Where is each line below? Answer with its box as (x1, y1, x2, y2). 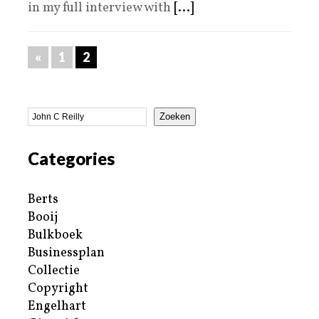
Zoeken (159, 111, 190, 122)
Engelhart (28, 297, 86, 315)
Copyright (28, 279, 88, 298)
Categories (28, 147, 115, 169)
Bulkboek (28, 226, 83, 244)
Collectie (28, 261, 80, 280)
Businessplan (28, 244, 105, 262)
